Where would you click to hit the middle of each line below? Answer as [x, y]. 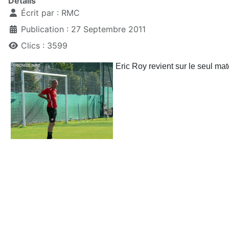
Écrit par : [40, 13]
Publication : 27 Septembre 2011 [83, 29]
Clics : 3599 [44, 46]
